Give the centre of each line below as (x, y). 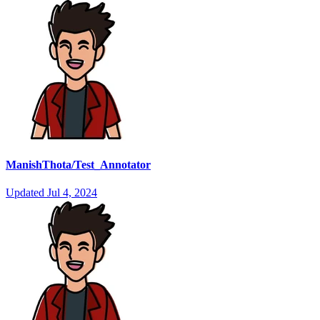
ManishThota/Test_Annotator (78, 165)
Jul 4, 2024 (72, 193)
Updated (26, 193)
